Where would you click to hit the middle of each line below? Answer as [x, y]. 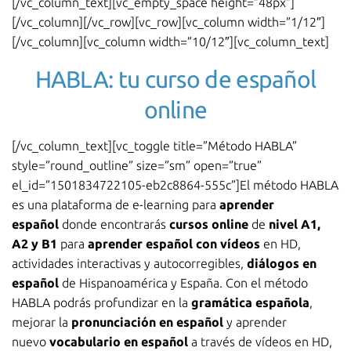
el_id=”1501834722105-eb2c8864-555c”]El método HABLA [175, 185]
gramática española [250, 302]
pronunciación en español [147, 322]
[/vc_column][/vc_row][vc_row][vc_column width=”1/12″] [168, 22]
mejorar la [42, 322]
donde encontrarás [114, 224]
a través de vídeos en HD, [260, 342]
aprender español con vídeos [174, 244]
